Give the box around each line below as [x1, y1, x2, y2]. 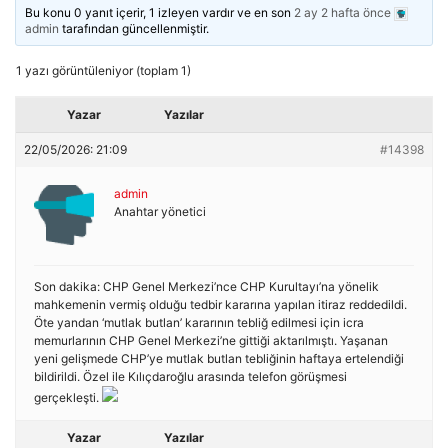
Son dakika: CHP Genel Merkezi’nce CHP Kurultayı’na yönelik [34, 279, 379, 294]
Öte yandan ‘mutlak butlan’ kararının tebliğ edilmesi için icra [34, 315, 364, 330]
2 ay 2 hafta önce [294, 5, 392, 20]
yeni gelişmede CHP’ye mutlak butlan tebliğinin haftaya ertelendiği [34, 351, 404, 366]
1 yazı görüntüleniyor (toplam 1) [16, 63, 191, 78]
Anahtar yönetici [114, 204, 206, 219]
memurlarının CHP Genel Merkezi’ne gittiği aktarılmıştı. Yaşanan [34, 333, 388, 348]
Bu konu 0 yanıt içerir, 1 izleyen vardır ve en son [25, 5, 295, 20]
